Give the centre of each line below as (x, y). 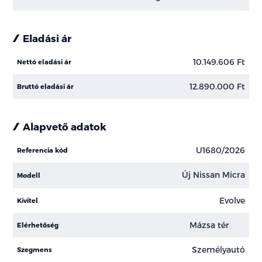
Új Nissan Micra (213, 175)
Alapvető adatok (65, 126)
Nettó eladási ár (44, 61)
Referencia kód (43, 150)
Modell (29, 175)
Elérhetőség (38, 225)
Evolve (232, 201)
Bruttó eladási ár (46, 86)
